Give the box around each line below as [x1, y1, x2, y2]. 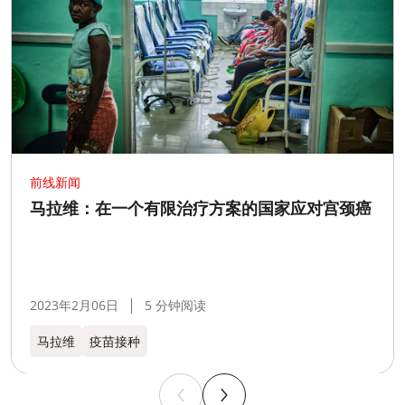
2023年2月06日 [30, 297, 118, 315]
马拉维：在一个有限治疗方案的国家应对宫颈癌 [30, 199, 372, 219]
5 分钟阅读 [145, 297, 206, 315]
